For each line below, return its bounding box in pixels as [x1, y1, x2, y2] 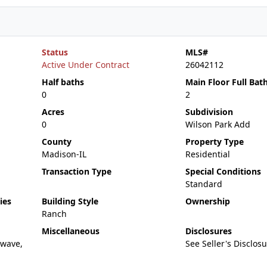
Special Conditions [185, 166, 261, 177]
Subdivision [185, 106, 233, 117]
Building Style [41, 195, 98, 207]
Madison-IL [41, 148, 86, 160]
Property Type [185, 136, 244, 147]
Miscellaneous [41, 225, 100, 237]
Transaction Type [41, 166, 111, 177]
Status [41, 46, 68, 58]
